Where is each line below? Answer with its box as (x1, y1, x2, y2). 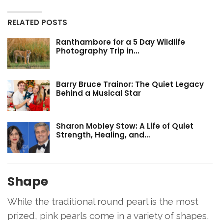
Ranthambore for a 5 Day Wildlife (56, 37, 185, 48)
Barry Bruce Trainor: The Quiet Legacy (56, 79, 204, 89)
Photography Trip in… (56, 46, 139, 56)
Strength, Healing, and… (56, 130, 150, 140)
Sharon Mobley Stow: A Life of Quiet (56, 121, 193, 132)
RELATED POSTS (7, 17, 67, 28)
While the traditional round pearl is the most (7, 195, 198, 207)
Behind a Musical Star (56, 87, 141, 98)
